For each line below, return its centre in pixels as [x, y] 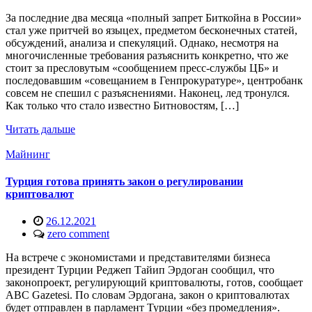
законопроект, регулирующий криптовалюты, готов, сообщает [154, 283]
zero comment [78, 234]
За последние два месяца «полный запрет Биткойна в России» [154, 17]
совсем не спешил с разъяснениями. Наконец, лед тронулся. [148, 93]
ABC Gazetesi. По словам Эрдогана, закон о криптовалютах [148, 295]
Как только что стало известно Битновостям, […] [122, 105]
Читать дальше [40, 129]
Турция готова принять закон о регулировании [124, 181]
